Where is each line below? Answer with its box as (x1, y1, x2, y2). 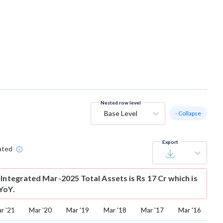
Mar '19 (66, 206, 89, 215)
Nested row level (101, 100, 141, 106)
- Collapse (175, 110, 201, 117)
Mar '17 (141, 206, 164, 215)
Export (162, 139, 178, 145)
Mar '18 (104, 206, 126, 215)
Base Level (104, 109, 137, 118)
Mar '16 (178, 206, 201, 215)
